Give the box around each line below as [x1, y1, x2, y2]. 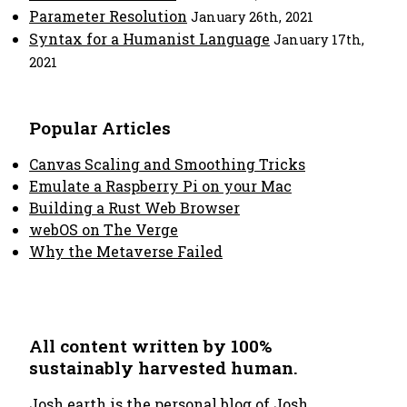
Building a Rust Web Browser [29, 198, 240, 217]
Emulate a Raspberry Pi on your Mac [29, 176, 292, 195]
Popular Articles [29, 116, 171, 139]
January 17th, [273, 31, 364, 48]
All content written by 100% [29, 334, 272, 357]
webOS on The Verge [29, 220, 178, 239]
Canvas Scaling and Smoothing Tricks [29, 154, 305, 174]
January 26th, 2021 [191, 8, 313, 25]
